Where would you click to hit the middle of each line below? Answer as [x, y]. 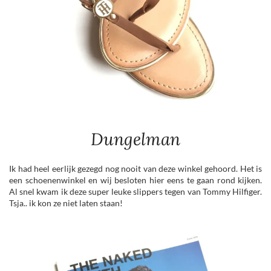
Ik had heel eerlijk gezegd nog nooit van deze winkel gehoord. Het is [135, 168]
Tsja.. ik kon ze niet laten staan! [66, 203]
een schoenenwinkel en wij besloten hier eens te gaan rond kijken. [135, 180]
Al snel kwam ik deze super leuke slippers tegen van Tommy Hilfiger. [135, 191]
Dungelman [135, 139]
